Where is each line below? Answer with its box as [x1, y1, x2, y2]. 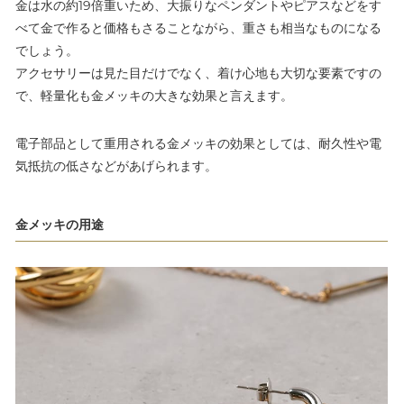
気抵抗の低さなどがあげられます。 [15, 158, 217, 175]
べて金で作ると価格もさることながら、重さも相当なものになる [15, 20, 381, 37]
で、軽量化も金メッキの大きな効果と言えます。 [15, 87, 293, 105]
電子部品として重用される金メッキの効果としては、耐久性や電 [15, 135, 381, 152]
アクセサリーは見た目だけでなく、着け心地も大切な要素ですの [15, 65, 381, 82]
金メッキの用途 [15, 216, 104, 234]
